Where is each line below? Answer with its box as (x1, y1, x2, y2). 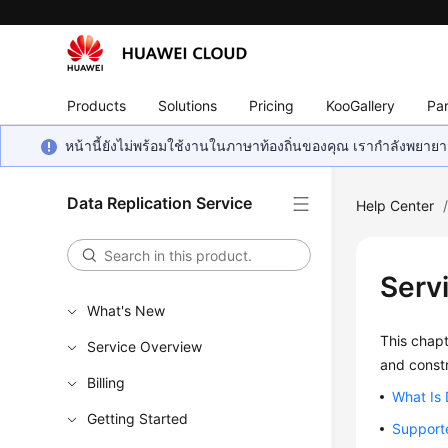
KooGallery (326, 96, 396, 114)
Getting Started (87, 410, 189, 427)
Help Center (356, 197, 435, 214)
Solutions (158, 96, 218, 114)
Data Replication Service (67, 193, 253, 213)
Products (67, 96, 127, 114)
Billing (87, 374, 126, 391)
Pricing (249, 96, 295, 114)
